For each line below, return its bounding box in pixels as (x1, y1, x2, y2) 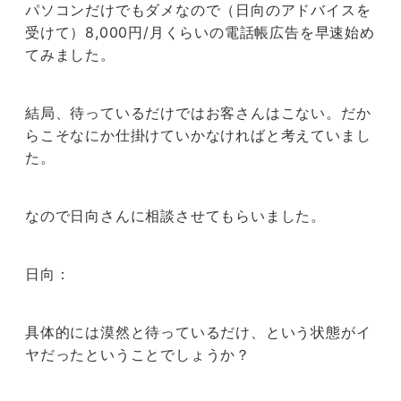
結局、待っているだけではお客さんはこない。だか (25, 104, 371, 123)
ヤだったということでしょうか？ (25, 346, 252, 364)
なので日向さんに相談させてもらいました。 (25, 207, 326, 226)
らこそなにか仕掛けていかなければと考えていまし (25, 126, 371, 145)
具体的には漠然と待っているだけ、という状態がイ (25, 323, 371, 342)
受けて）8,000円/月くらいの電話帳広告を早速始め (25, 23, 375, 42)
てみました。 (25, 46, 115, 64)
